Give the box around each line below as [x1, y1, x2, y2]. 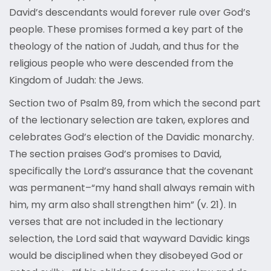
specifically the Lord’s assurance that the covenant [9, 164, 253, 178]
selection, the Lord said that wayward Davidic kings [9, 232, 250, 246]
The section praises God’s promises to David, [9, 147, 221, 162]
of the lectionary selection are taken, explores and [9, 113, 249, 128]
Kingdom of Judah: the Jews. [9, 73, 143, 88]
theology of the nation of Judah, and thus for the [9, 39, 239, 54]
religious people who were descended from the [9, 56, 233, 71]
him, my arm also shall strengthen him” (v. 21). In [9, 198, 237, 212]
